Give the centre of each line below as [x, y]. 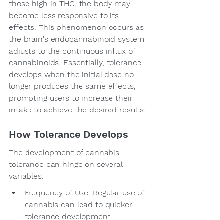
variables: [26, 176]
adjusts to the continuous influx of [73, 51]
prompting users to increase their [72, 98]
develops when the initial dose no [72, 75]
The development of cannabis [65, 153]
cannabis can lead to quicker [80, 205]
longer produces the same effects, [73, 86]
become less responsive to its [65, 16]
